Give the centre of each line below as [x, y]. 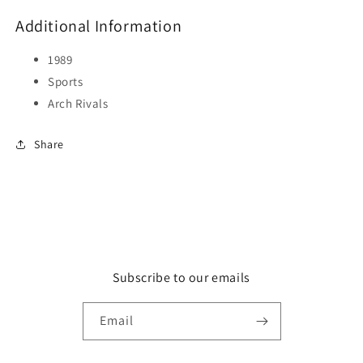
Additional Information [99, 26]
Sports [66, 82]
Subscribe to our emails [181, 278]
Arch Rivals [78, 104]
